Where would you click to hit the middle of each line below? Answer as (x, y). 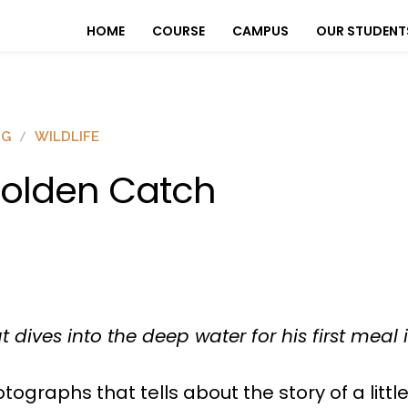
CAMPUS (260, 31)
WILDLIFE (67, 136)
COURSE (178, 31)
